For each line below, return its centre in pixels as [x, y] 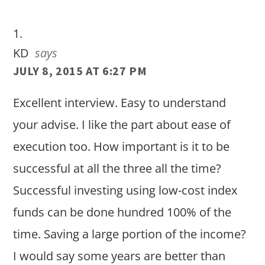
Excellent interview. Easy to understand [120, 103]
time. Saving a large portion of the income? [130, 234]
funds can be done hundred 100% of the [122, 212]
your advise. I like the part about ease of [122, 125]
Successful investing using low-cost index [125, 190]
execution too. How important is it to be [122, 147]
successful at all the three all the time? [117, 169]
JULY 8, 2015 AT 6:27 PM [80, 71]
